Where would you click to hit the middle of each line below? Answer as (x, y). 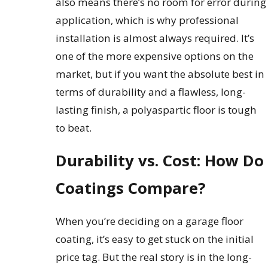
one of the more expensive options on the (155, 56)
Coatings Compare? (131, 188)
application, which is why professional (147, 20)
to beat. (74, 127)
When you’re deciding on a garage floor (150, 221)
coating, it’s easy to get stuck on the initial (155, 239)
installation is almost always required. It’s (155, 38)
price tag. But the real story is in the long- (154, 257)
